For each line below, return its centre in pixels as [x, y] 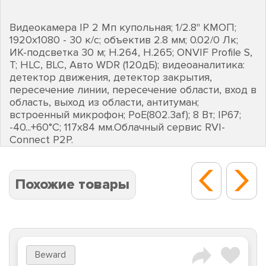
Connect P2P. [41, 139]
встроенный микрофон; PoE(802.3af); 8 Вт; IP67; [125, 114]
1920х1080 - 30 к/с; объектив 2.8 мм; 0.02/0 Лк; [124, 39]
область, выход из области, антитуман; [104, 102]
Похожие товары [72, 184]
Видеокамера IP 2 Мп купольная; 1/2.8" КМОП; [123, 27]
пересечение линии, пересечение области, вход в [133, 89]
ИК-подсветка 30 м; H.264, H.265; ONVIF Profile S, [131, 52]
